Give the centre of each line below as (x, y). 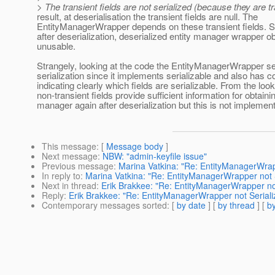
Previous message (78, 166)
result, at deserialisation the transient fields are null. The (147, 17)
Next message (70, 156)
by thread (236, 205)
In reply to (61, 176)
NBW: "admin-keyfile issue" (155, 156)
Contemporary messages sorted (104, 205)
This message (69, 146)
